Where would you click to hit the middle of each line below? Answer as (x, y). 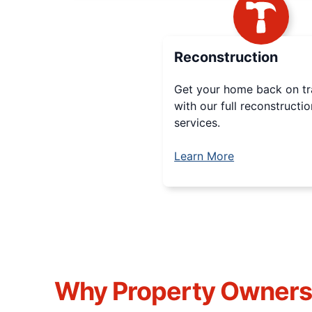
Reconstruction (226, 57)
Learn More (204, 156)
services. (197, 123)
